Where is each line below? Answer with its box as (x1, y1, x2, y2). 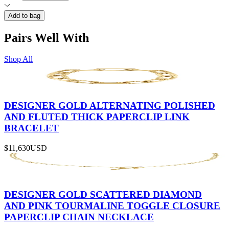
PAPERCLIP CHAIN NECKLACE (4, 211, 154, 222)
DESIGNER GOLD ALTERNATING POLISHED (4, 100, 215, 111)
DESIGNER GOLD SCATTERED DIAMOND (4, 189, 202, 200)
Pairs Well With (4, 31, 89, 44)
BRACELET (4, 123, 59, 134)
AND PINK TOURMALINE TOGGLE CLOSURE (4, 200, 220, 211)
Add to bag (8, 11, 40, 19)
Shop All (4, 55, 33, 64)
